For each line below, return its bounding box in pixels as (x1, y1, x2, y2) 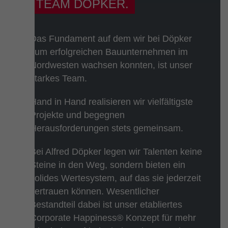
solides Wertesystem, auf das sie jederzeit (30, 173, 201, 183)
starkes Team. (30, 73, 87, 83)
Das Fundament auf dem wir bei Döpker (30, 33, 192, 44)
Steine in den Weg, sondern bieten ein (30, 159, 185, 170)
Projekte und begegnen (30, 109, 125, 120)
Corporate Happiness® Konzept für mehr (30, 212, 196, 223)
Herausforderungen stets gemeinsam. (30, 123, 183, 133)
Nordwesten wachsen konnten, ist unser (30, 60, 192, 70)
